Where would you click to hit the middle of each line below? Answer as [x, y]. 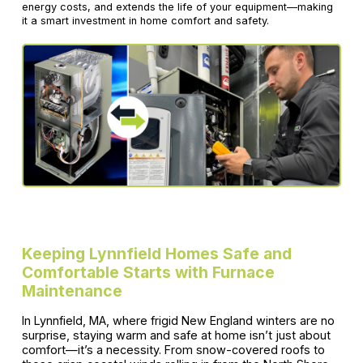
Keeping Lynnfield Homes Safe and [156, 254]
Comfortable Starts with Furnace [148, 273]
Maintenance [72, 291]
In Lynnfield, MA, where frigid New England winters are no [178, 321]
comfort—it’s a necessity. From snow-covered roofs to [173, 350]
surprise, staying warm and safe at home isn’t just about [176, 335]
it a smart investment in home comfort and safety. [145, 21]
